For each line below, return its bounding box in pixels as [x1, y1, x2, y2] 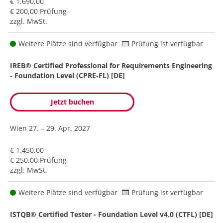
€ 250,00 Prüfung [10, 155, 67, 165]
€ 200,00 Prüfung [10, 6, 67, 16]
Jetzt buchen [50, 97, 94, 107]
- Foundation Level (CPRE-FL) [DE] [10, 70, 125, 80]
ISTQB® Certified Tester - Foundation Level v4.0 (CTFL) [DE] [10, 209, 213, 219]
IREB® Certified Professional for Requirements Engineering [10, 60, 212, 70]
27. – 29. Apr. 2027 [29, 123, 90, 133]
